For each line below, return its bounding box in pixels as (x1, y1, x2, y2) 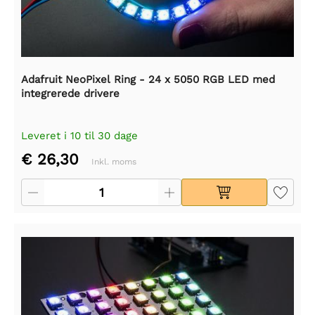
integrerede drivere (21, 87, 120, 100)
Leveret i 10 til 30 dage (21, 129, 138, 142)
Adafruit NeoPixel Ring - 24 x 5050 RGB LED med (21, 73, 275, 86)
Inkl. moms (91, 157, 136, 167)
